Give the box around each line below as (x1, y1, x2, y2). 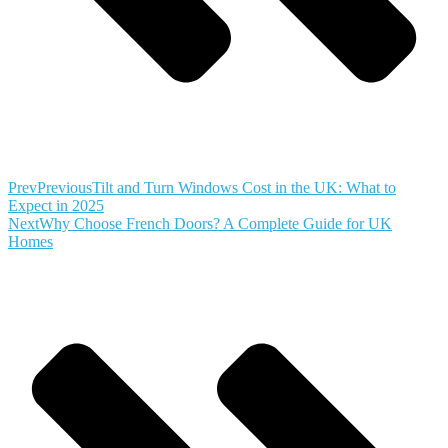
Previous (37, 179, 92, 197)
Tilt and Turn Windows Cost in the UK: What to (92, 179, 396, 197)
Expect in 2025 (8, 197, 104, 215)
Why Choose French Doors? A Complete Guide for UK (39, 215, 392, 233)
